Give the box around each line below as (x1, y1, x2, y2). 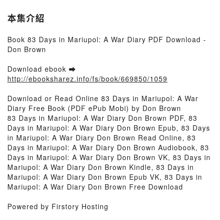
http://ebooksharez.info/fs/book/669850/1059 (7, 74, 167, 83)
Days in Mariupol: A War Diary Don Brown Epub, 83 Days (7, 123, 210, 133)
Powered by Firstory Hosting (7, 201, 109, 211)
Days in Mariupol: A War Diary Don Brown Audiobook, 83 (7, 142, 209, 152)
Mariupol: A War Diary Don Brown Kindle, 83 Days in (7, 162, 194, 172)
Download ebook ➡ (7, 64, 76, 74)
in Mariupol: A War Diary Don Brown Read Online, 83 (7, 133, 196, 142)
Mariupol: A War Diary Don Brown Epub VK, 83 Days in (7, 172, 202, 182)
